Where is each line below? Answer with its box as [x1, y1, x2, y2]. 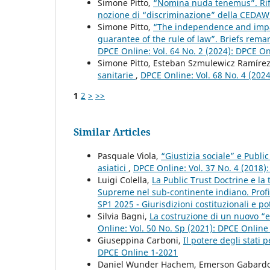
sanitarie [98, 69, 136, 81]
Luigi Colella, [98, 174, 152, 186]
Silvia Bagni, [98, 210, 149, 222]
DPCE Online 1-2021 [98, 246, 178, 258]
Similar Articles [74, 125, 151, 139]
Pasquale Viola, [98, 149, 161, 162]
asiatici [98, 162, 128, 174]
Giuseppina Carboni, [98, 234, 183, 246]
